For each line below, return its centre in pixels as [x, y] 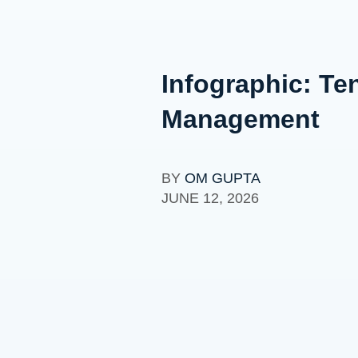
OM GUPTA [222, 178]
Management [240, 119]
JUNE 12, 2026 [210, 198]
